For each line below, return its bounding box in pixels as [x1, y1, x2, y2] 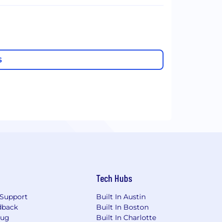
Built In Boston [96, 203, 149, 212]
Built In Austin [96, 192, 146, 202]
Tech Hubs [96, 172, 133, 184]
